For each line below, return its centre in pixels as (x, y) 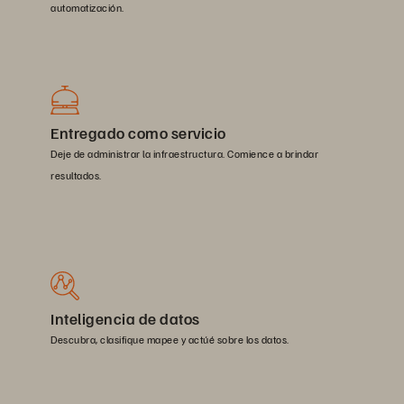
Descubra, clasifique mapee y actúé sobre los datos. (170, 340)
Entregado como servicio (138, 133)
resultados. (76, 176)
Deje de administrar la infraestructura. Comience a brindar (184, 154)
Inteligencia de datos (125, 319)
